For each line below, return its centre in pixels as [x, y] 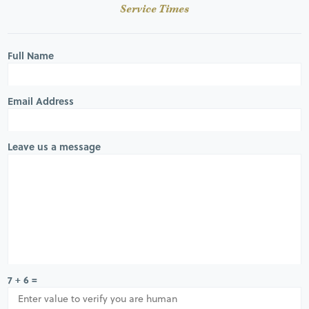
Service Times [154, 10]
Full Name [31, 55]
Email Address [41, 101]
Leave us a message [54, 146]
